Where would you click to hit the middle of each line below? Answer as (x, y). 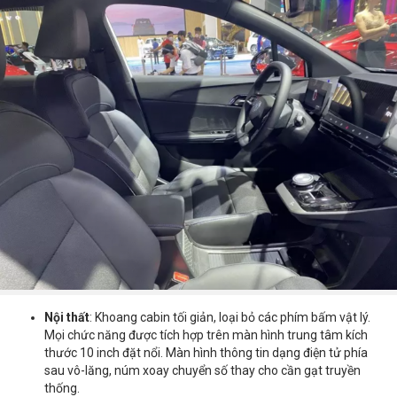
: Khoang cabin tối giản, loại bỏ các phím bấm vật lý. (230, 318)
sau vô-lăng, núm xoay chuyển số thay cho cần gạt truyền (202, 371)
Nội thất (67, 318)
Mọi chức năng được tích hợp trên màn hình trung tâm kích (206, 335)
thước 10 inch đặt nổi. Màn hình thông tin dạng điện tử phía (206, 353)
